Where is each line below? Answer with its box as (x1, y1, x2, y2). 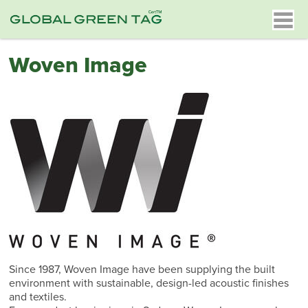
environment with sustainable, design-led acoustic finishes (9, 276, 289, 291)
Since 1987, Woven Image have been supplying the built (9, 263, 276, 277)
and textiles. (9, 290, 67, 305)
